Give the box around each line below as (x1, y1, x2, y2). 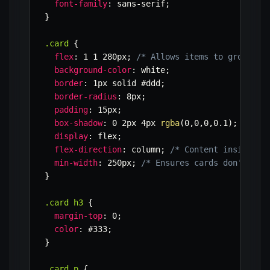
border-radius (54, 92, 117, 102)
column (127, 145, 160, 155)
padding (54, 105, 88, 115)
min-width (54, 158, 98, 168)
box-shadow (54, 118, 102, 128)
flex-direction (54, 145, 122, 155)
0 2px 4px (107, 118, 160, 128)
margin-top (54, 211, 102, 221)
